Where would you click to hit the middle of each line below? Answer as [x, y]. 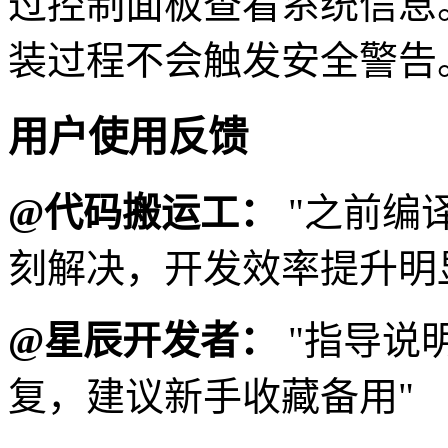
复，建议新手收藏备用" [211, 397]
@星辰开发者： [143, 341]
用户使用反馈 [128, 137]
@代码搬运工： [143, 213]
